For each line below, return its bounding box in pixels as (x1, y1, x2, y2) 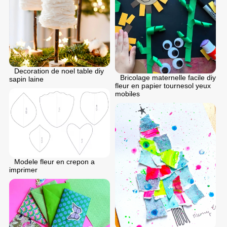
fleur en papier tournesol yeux (115, 82, 211, 90)
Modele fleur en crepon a (14, 158, 95, 166)
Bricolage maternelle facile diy (120, 73, 216, 82)
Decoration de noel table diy (14, 66, 104, 75)
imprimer (9, 166, 37, 174)
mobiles (115, 90, 140, 98)
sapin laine (9, 74, 44, 83)
